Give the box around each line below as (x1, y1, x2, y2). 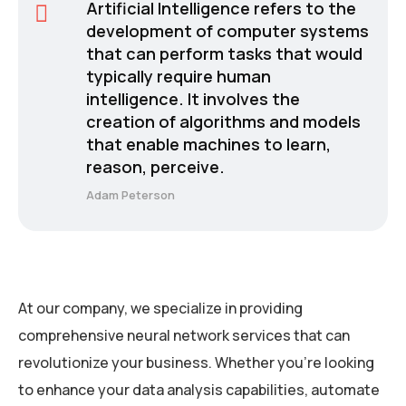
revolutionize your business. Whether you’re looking (18, 352, 374, 372)
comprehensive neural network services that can (18, 324, 350, 345)
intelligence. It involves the (85, 88, 300, 111)
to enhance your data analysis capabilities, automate (18, 379, 380, 400)
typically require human (85, 65, 271, 88)
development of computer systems (85, 20, 369, 43)
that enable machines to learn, (85, 133, 331, 156)
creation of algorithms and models (85, 111, 361, 133)
